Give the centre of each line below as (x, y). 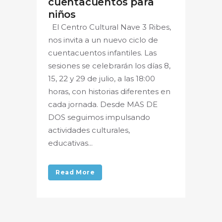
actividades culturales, (89, 130)
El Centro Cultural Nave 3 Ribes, (110, 27)
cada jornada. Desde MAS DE (103, 104)
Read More (75, 172)
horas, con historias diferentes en (109, 91)
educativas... (70, 143)
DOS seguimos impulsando (99, 117)
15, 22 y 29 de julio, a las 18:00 (102, 78)
